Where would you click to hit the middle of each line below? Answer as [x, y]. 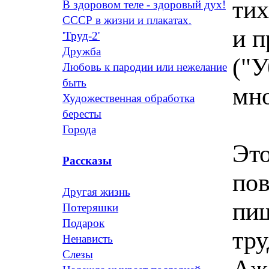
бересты [82, 114]
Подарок [83, 223]
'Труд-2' [81, 36]
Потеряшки [90, 207]
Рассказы [87, 161]
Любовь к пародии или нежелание [145, 67]
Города [79, 129]
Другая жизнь [96, 192]
